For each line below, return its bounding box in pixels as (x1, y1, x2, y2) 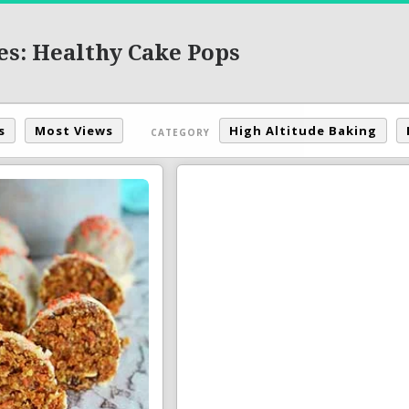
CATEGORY (151, 125, 210, 139)
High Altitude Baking (229, 122, 377, 139)
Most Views (35, 122, 113, 139)
